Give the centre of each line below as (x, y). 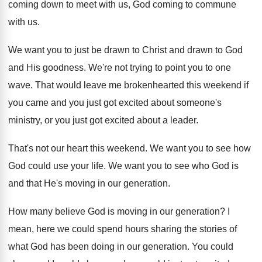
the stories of (211, 229)
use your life (78, 166)
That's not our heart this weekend (77, 148)
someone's (199, 103)
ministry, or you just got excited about (84, 120)
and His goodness (46, 68)
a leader (179, 120)
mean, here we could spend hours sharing (95, 229)
